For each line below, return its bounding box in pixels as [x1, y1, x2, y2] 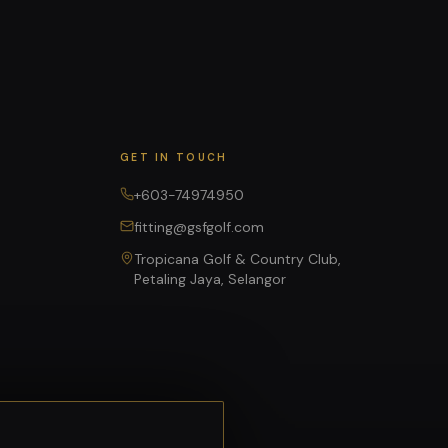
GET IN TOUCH [120, 150, 228, 164]
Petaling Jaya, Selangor [134, 269, 286, 288]
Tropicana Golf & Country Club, [134, 249, 341, 268]
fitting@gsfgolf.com [134, 217, 264, 236]
